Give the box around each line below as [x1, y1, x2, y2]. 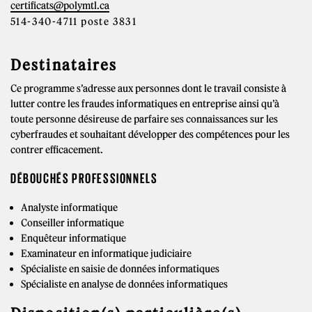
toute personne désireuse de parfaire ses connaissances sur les [10, 112, 278, 125]
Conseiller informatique [21, 216, 124, 229]
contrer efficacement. [10, 143, 103, 156]
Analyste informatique [21, 201, 118, 214]
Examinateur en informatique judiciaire [21, 247, 192, 260]
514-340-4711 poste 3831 [10, 15, 137, 28]
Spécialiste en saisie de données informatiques [21, 262, 219, 275]
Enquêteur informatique [21, 231, 126, 244]
